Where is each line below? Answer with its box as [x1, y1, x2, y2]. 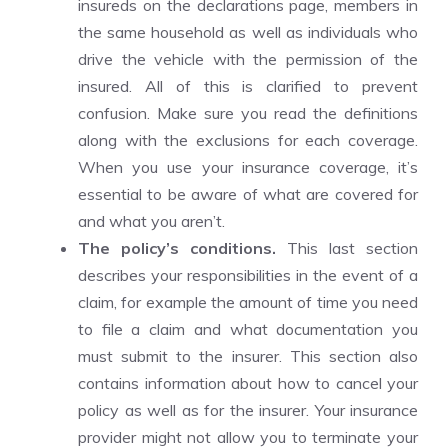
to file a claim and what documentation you [78, 319, 418, 339]
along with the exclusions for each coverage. [78, 130, 418, 150]
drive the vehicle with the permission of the [78, 49, 418, 69]
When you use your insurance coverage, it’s [78, 157, 418, 177]
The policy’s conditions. [78, 238, 276, 258]
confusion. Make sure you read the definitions [78, 103, 418, 123]
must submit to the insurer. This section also [78, 346, 418, 366]
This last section [276, 238, 418, 258]
